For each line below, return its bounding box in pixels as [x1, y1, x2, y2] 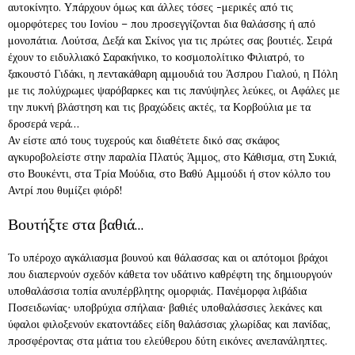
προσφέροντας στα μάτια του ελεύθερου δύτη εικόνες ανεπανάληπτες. [8, 334, 327, 348]
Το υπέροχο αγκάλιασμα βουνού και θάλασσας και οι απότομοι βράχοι [8, 250, 328, 265]
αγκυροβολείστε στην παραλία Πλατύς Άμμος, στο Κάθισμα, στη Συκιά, [8, 150, 337, 164]
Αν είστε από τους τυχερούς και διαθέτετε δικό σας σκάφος [8, 133, 280, 147]
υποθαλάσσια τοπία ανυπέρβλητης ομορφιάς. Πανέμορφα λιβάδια [8, 284, 307, 298]
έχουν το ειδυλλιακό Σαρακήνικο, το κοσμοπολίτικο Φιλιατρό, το [8, 50, 304, 64]
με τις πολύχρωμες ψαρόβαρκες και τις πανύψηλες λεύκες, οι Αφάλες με [8, 83, 340, 97]
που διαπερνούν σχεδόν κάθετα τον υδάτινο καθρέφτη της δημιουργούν [8, 267, 332, 281]
